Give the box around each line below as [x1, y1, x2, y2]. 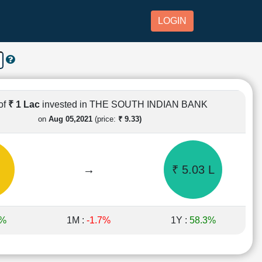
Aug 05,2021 [48, 114, 92, 123]
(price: [92, 114, 118, 123]
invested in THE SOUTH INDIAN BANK [42, 99, 208, 109]
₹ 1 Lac [8, 99, 42, 109]
